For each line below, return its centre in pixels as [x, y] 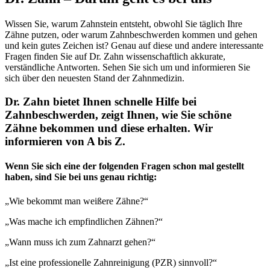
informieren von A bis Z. [65, 142]
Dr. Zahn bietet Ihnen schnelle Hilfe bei [101, 102]
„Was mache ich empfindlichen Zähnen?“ [84, 221]
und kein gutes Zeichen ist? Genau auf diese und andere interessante [134, 46]
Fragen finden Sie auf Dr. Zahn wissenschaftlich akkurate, [115, 57]
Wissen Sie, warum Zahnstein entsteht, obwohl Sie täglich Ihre [124, 24]
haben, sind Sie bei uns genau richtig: [81, 177]
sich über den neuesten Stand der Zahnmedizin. [95, 78]
